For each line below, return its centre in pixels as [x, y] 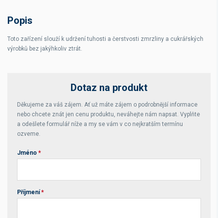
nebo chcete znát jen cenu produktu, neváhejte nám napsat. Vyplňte [109, 114]
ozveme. [29, 134]
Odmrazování [38, 27]
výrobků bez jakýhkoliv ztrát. [45, 49]
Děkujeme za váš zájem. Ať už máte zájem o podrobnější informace [107, 105]
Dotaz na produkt [109, 88]
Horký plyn [183, 27]
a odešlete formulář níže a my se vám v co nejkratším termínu [100, 124]
